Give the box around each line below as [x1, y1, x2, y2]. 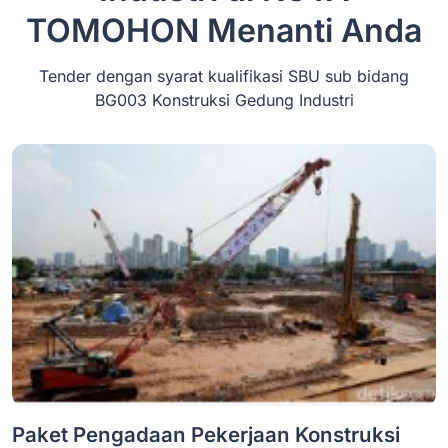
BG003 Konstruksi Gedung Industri [94, 90, 354, 110]
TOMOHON [26, 11, 199, 50]
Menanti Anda [199, 11, 422, 50]
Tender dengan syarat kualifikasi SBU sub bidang [39, 66, 409, 86]
